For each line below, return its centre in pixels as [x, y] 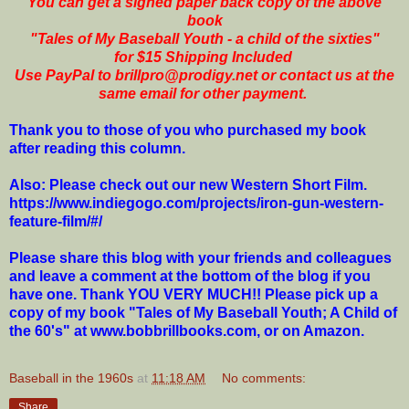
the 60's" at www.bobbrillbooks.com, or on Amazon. [196, 330]
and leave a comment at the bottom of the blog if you [190, 276]
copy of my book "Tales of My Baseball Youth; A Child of [203, 312]
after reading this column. [97, 148]
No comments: [264, 378]
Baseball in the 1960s [71, 378]
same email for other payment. [204, 93]
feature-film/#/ [56, 221]
